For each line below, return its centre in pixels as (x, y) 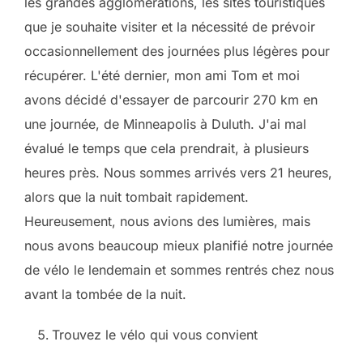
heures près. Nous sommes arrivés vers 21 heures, (178, 173)
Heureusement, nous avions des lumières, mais (167, 221)
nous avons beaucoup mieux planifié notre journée (179, 246)
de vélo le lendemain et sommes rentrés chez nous (179, 270)
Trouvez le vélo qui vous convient (155, 335)
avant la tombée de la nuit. (105, 294)
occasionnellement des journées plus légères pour (177, 51)
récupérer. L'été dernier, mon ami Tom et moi (162, 75)
